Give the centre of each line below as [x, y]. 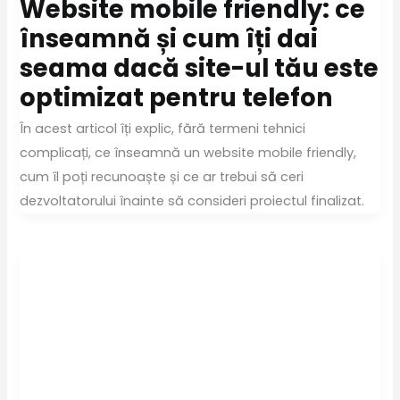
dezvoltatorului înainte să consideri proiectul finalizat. [192, 201]
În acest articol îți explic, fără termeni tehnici [163, 129]
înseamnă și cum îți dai [169, 38]
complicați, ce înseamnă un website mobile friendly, [188, 153]
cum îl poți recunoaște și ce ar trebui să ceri [162, 177]
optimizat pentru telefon [177, 97]
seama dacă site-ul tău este [200, 68]
